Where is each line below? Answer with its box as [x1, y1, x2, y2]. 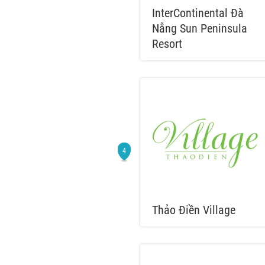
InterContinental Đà [152, 6, 244, 20]
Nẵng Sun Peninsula [152, 21, 247, 35]
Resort [152, 37, 182, 51]
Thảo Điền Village [152, 203, 235, 217]
